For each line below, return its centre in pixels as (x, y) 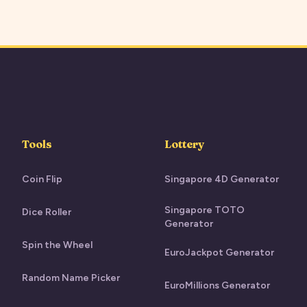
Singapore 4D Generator (222, 179)
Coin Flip (42, 179)
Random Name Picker (71, 278)
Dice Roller (47, 212)
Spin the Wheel (57, 245)
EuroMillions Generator (217, 285)
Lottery (184, 144)
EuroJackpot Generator (219, 253)
